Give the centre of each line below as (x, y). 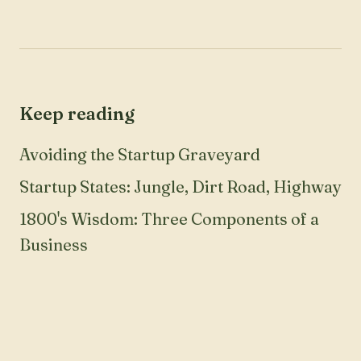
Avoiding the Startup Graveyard (140, 154)
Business (54, 244)
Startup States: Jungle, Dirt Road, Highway (180, 186)
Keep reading (77, 113)
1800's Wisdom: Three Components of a (169, 218)
